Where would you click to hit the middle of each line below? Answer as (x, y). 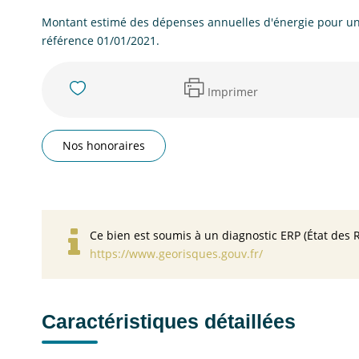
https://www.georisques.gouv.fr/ (176, 254)
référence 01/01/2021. (101, 41)
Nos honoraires (104, 146)
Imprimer (233, 92)
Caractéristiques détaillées (169, 322)
